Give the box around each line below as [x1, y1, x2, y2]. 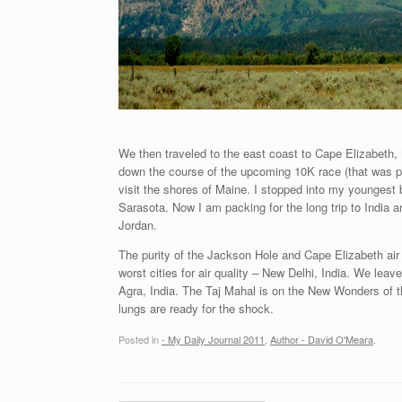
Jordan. [118, 215, 157, 233]
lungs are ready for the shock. [118, 299, 274, 317]
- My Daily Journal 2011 [162, 332, 265, 347]
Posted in [118, 332, 162, 347]
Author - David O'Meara [270, 332, 373, 347]
